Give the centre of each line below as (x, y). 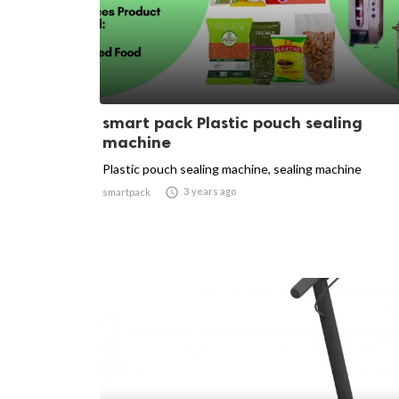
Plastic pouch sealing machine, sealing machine (232, 169)
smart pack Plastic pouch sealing (232, 123)
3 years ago (210, 191)
